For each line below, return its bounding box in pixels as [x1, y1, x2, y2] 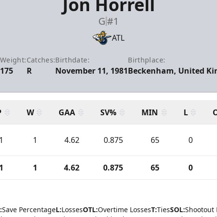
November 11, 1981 [55, 65, 128, 76]
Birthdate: [55, 55, 90, 64]
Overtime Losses [98, 205, 151, 214]
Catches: [26, 55, 56, 64]
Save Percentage [2, 205, 56, 214]
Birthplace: [128, 55, 166, 64]
